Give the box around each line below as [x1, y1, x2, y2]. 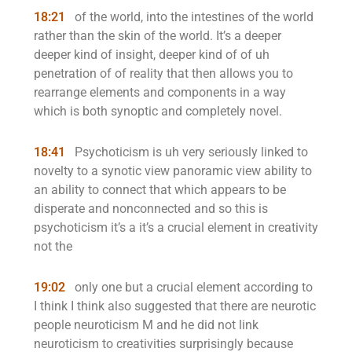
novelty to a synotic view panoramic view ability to [34, 163, 312, 178]
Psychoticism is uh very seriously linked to [71, 145, 308, 159]
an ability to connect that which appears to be [34, 182, 286, 197]
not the [34, 239, 72, 254]
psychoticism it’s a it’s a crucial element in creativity [34, 220, 318, 235]
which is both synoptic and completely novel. [34, 104, 282, 119]
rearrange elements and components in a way [34, 85, 286, 100]
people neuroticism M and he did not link [34, 317, 258, 332]
